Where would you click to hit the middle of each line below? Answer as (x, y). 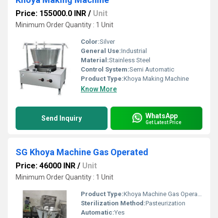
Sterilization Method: (113, 203)
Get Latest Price (163, 122)
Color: (90, 42)
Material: (95, 60)
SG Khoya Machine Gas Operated (82, 152)
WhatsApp (162, 116)
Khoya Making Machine (156, 79)
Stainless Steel (130, 60)
